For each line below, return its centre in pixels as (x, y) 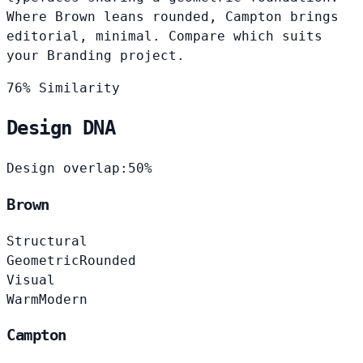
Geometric (43, 260)
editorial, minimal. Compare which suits (164, 36)
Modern (63, 299)
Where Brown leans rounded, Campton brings (173, 16)
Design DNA (61, 128)
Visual (31, 280)
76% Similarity (63, 88)
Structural (47, 241)
